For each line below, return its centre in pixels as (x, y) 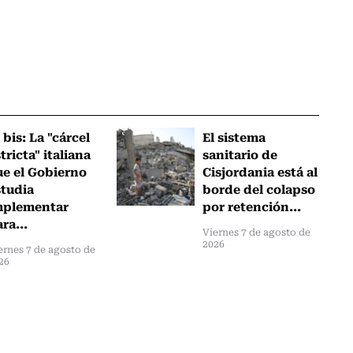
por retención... (252, 205)
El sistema (234, 136)
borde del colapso (259, 188)
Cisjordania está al (260, 171)
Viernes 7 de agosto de (257, 231)
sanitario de (240, 153)
